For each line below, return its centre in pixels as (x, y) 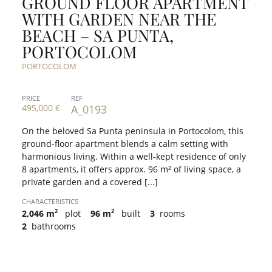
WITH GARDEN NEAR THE (119, 19)
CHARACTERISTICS (50, 202)
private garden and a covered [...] (90, 182)
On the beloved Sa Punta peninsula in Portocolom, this (133, 131)
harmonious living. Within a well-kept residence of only (134, 157)
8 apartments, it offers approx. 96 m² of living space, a (131, 169)
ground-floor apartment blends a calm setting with (125, 144)
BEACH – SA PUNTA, (98, 36)
